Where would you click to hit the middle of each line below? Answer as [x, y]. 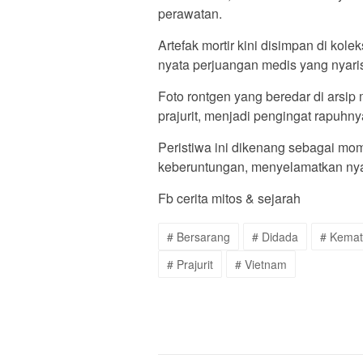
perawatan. [190, 14]
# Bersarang [199, 237]
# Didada [275, 237]
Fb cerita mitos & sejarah [229, 199]
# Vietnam [261, 265]
